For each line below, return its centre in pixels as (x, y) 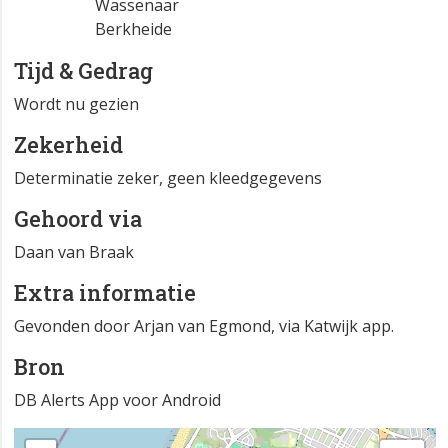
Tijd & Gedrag (83, 71)
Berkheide (133, 29)
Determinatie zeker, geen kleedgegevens (168, 178)
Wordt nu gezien (76, 104)
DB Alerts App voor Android (117, 400)
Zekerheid (68, 145)
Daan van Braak (74, 252)
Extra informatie (105, 293)
